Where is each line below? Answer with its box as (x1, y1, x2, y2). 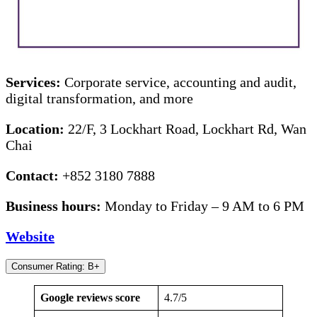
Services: (6, 74, 64, 90)
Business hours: (6, 197, 105, 214)
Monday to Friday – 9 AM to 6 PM (105, 197, 304, 214)
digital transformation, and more (6, 90, 193, 106)
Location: (6, 120, 68, 137)
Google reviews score (40, 291, 140, 304)
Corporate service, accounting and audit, (64, 74, 296, 90)
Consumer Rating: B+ (11, 260, 100, 272)
